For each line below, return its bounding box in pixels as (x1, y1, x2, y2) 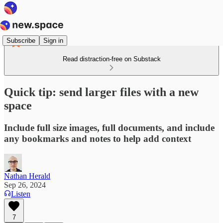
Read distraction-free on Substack (62, 55, 161, 63)
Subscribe (6, 36, 35, 44)
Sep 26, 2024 (4, 180, 46, 189)
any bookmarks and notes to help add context (4, 133, 191, 144)
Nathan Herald (4, 171, 50, 180)
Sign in (43, 36, 63, 44)
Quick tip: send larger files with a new (4, 85, 199, 99)
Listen (11, 189, 30, 198)
